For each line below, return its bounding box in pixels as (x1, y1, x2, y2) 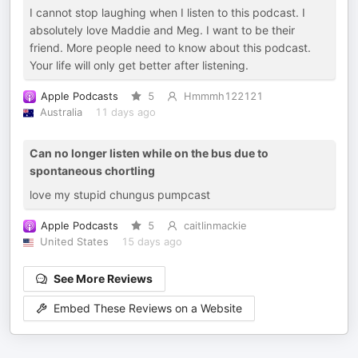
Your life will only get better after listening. (30, 58, 249, 72)
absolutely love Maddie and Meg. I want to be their (30, 23, 295, 37)
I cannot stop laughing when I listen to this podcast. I (30, 6, 305, 19)
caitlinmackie (183, 220, 247, 232)
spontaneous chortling (30, 164, 155, 177)
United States (39, 236, 109, 248)
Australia (39, 106, 82, 118)
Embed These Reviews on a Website (54, 301, 242, 316)
